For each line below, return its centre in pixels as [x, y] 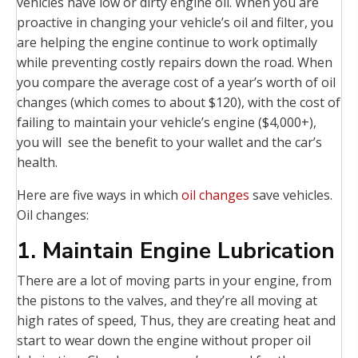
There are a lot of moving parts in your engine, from [174, 281]
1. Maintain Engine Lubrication [176, 251]
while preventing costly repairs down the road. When [175, 63]
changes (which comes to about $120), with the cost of [179, 103]
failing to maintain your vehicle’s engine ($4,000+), [167, 123]
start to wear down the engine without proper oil [164, 341]
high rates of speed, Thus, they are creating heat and [176, 321]
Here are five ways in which [99, 195]
